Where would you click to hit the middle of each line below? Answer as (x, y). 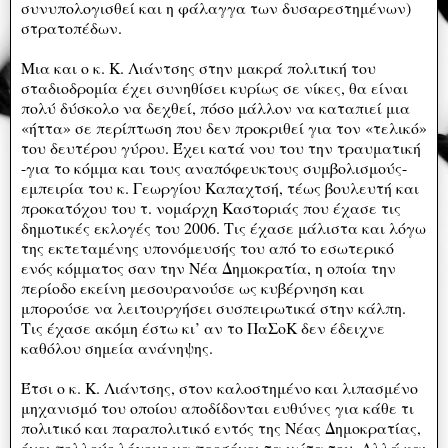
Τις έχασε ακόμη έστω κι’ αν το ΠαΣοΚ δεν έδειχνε (203, 327)
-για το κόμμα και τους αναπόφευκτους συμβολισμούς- (214, 167)
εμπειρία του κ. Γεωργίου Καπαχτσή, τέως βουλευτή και (220, 187)
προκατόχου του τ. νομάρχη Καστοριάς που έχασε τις (211, 207)
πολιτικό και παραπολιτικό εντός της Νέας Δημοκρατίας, (221, 427)
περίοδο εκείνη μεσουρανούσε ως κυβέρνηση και (192, 287)
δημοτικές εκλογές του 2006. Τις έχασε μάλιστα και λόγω (223, 227)
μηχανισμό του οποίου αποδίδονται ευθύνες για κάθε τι (217, 407)
